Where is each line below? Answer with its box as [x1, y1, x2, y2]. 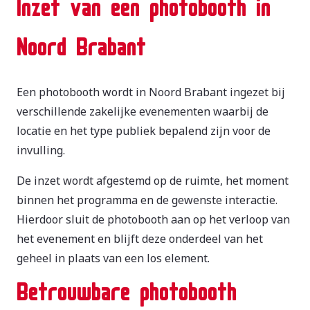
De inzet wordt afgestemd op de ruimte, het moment [17, 172, 289, 188]
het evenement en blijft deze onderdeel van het [17, 230, 263, 246]
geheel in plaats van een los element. [17, 250, 210, 266]
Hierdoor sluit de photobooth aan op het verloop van [17, 211, 290, 227]
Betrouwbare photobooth [17, 266, 237, 307]
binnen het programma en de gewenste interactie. [17, 192, 277, 208]
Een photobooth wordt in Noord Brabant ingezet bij [17, 84, 285, 100]
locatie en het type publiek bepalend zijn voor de [17, 122, 271, 138]
